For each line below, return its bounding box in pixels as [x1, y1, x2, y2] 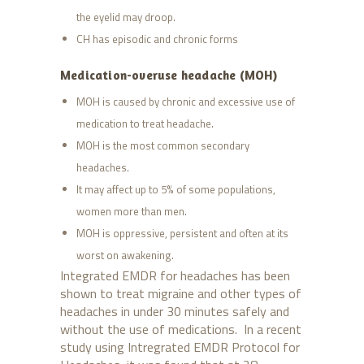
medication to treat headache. [76, 115, 214, 132]
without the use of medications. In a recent [60, 319, 301, 340]
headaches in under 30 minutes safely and [60, 301, 289, 322]
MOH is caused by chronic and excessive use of [76, 93, 295, 110]
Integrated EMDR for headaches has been [60, 266, 290, 286]
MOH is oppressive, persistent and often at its [76, 225, 288, 242]
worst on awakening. [76, 247, 174, 264]
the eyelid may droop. [76, 9, 175, 26]
